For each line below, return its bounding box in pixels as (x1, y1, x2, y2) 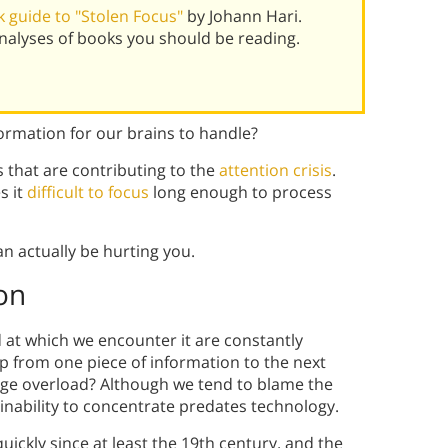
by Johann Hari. (187, 5, 302, 28)
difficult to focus (27, 181, 149, 204)
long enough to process (149, 181, 332, 204)
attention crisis (219, 159, 332, 182)
